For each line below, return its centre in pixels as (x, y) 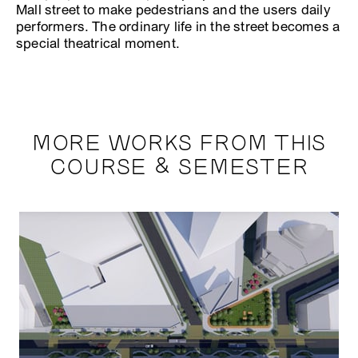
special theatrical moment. (98, 43)
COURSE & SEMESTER (179, 167)
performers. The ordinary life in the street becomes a (178, 26)
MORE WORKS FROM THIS (179, 143)
